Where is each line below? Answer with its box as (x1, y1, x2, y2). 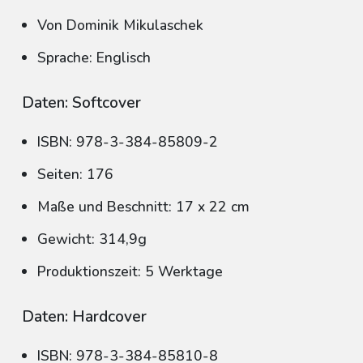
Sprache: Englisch (37, 48, 151, 67)
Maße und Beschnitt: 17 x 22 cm (37, 197, 250, 216)
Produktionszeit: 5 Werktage (37, 262, 223, 281)
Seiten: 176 (37, 164, 113, 184)
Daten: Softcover (22, 92, 141, 113)
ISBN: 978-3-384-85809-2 (37, 132, 218, 152)
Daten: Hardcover (22, 306, 147, 327)
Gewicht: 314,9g (37, 229, 147, 249)
